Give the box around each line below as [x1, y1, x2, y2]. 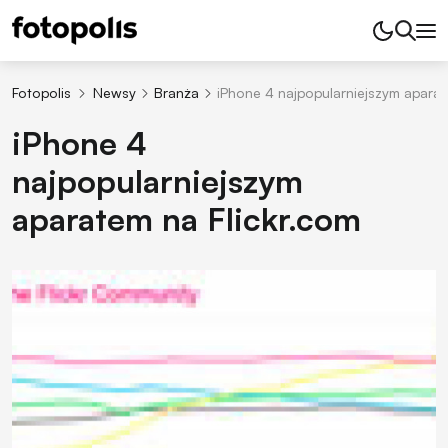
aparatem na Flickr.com [12, 199, 361, 240]
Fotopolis [12, 83, 71, 101]
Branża [153, 83, 199, 101]
